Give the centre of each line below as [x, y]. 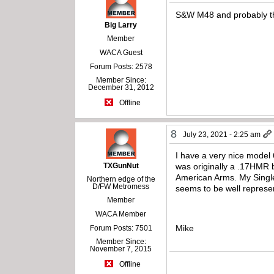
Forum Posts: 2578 [121, 67]
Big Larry [121, 25]
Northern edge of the [121, 180]
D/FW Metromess [121, 187]
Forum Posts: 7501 [121, 228]
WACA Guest [121, 53]
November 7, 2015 [121, 249]
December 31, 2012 [121, 88]
